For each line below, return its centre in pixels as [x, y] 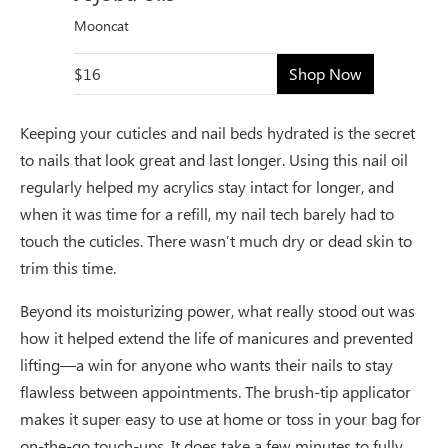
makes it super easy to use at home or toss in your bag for [220, 418]
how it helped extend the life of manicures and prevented [216, 337]
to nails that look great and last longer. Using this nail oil [214, 159]
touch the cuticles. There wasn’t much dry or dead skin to [216, 240]
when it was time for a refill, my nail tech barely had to [207, 213]
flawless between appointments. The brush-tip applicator [215, 391]
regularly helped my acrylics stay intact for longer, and [207, 186]
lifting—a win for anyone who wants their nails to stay [206, 364]
